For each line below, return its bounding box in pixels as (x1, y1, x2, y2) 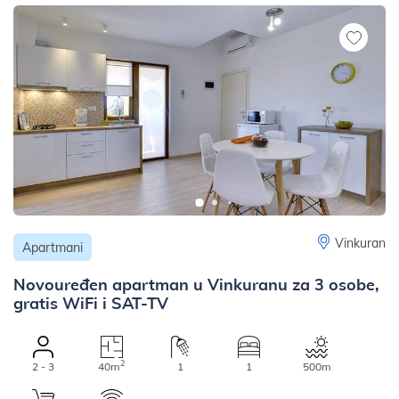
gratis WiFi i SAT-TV (13, 290, 168, 313)
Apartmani (22, 238, 83, 256)
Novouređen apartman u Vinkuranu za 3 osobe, (13, 272, 379, 295)
